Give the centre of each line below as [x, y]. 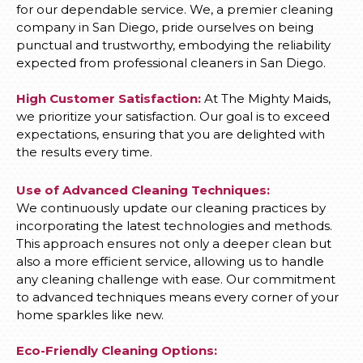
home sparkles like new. [90, 315]
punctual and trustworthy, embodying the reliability [173, 45]
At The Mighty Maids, [266, 98]
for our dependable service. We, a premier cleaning [175, 9]
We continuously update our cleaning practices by [171, 208]
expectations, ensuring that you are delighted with [171, 134]
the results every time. [84, 152]
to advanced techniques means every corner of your [177, 297]
